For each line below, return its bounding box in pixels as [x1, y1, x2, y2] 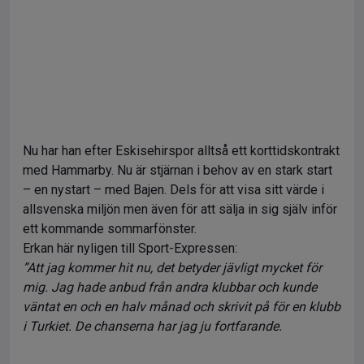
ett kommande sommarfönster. [23, 221, 197, 236]
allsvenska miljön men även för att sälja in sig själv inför [23, 201, 337, 217]
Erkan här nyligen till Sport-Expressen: [23, 240, 237, 256]
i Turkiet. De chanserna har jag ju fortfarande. [23, 318, 282, 334]
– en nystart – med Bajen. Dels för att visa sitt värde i [23, 182, 324, 197]
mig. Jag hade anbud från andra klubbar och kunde [23, 279, 317, 295]
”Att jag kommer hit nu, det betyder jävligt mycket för [23, 260, 322, 275]
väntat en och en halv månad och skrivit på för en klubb [23, 299, 340, 314]
